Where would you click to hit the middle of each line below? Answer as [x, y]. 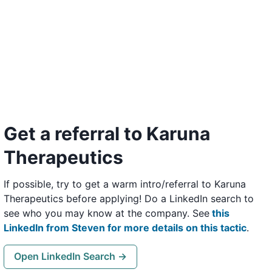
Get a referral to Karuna [107, 133]
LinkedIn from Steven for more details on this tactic [125, 227]
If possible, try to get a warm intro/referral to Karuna [125, 184]
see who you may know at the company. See [107, 213]
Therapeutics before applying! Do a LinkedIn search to [129, 198]
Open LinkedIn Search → [70, 257]
